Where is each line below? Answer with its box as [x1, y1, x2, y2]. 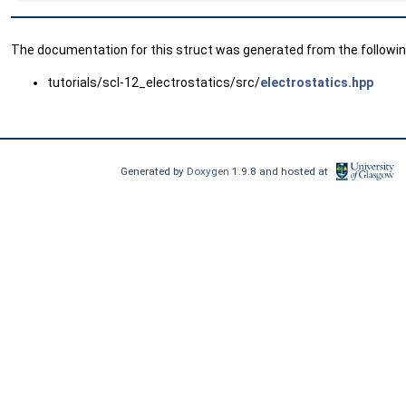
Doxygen [187, 165, 233, 179]
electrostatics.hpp [260, 75, 373, 91]
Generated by [121, 165, 188, 179]
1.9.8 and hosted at [232, 165, 332, 179]
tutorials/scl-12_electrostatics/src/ [47, 75, 260, 91]
